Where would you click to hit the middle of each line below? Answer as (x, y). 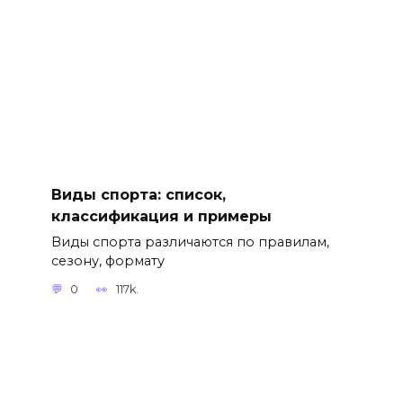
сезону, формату (107, 260)
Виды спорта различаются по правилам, (190, 242)
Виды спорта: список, (138, 194)
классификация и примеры (161, 216)
